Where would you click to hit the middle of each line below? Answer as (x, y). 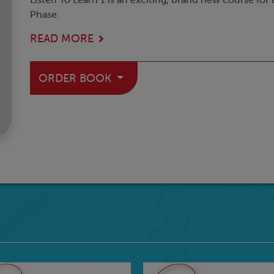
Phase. (45, 15)
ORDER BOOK (76, 78)
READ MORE (62, 39)
